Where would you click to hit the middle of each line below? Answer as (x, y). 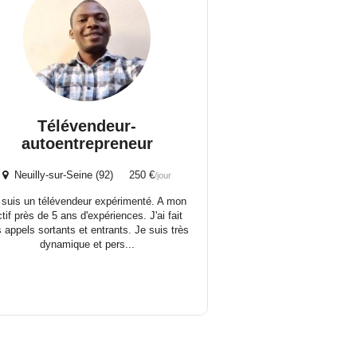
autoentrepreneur (87, 143)
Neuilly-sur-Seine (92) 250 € (82, 175)
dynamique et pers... (87, 244)
